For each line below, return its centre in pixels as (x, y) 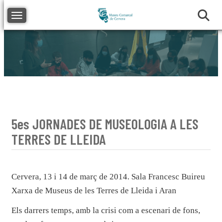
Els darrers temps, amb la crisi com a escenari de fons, (106, 210)
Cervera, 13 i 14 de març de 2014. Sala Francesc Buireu (108, 176)
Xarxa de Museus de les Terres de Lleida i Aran (94, 190)
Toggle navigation (41, 15)
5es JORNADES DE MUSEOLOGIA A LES (105, 123)
